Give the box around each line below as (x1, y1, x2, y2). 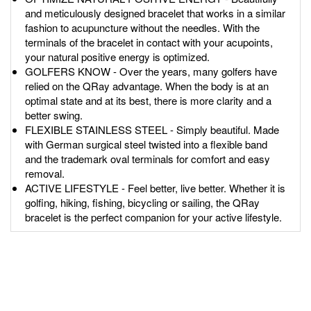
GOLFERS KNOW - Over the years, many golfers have (25, 64, 277, 79)
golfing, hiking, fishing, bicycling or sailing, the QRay (25, 195, 260, 210)
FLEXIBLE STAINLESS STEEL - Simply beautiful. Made (25, 122, 279, 137)
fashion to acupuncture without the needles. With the (25, 20, 260, 35)
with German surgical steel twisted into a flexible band (25, 137, 267, 152)
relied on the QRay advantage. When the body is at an (25, 78, 269, 94)
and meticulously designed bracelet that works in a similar (25, 6, 285, 21)
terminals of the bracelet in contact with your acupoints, (25, 35, 273, 50)
